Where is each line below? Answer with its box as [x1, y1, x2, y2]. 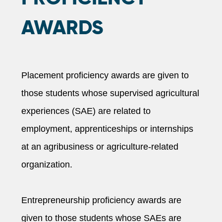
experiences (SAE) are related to [21, 106, 151, 116]
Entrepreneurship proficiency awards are [21, 195, 181, 205]
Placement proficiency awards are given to [21, 70, 189, 80]
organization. [21, 159, 72, 169]
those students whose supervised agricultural [21, 88, 199, 98]
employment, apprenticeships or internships [21, 123, 193, 134]
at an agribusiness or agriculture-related [21, 141, 178, 152]
